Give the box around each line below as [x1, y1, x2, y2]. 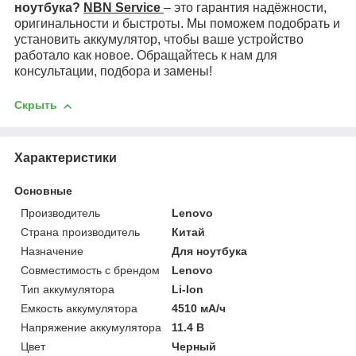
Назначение [21, 244, 83, 257]
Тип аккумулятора [21, 282, 114, 296]
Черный [172, 339, 217, 353]
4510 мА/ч [172, 301, 226, 315]
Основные [14, 184, 72, 197]
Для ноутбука [172, 244, 248, 257]
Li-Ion [172, 282, 204, 296]
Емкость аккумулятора [21, 301, 137, 315]
